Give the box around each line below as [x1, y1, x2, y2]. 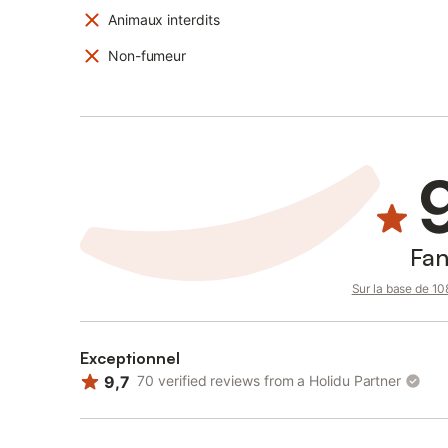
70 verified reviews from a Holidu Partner [137, 372, 402, 390]
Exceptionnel [80, 348, 180, 368]
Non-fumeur [108, 47, 187, 64]
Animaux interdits [108, 11, 220, 28]
